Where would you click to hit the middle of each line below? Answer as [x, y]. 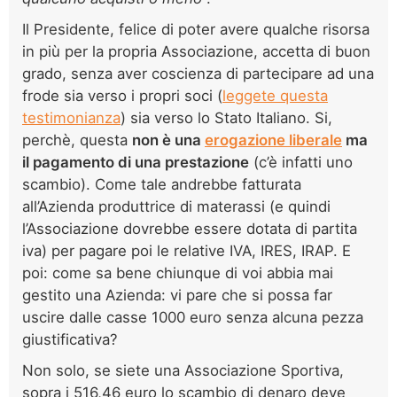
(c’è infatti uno [301, 162]
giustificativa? [70, 339]
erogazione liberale [273, 140]
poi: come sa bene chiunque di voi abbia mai [178, 272]
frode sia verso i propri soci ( [122, 95]
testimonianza [71, 117]
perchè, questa [77, 140]
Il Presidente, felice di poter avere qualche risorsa [196, 29]
